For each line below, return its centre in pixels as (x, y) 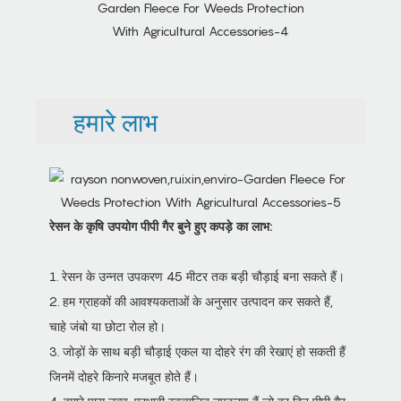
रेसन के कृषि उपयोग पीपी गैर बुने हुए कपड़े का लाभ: (161, 226)
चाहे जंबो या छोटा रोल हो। (107, 326)
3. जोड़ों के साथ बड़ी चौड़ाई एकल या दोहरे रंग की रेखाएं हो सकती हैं (197, 351)
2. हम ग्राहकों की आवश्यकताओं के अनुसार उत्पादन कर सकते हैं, (191, 301)
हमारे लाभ (103, 123)
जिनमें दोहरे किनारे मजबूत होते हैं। (124, 376)
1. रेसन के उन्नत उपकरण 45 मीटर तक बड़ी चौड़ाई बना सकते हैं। (197, 276)
